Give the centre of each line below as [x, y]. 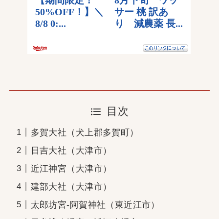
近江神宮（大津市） [71, 168]
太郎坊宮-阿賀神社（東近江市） [95, 205]
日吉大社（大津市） [71, 150]
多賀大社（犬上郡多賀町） [85, 132]
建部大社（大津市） [71, 186]
